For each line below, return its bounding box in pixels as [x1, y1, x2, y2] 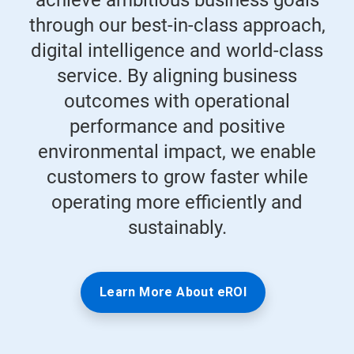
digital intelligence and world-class [31, 40, 323, 62]
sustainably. [127, 217, 227, 239]
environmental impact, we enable [38, 141, 316, 164]
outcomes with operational [64, 90, 290, 113]
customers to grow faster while [46, 166, 308, 189]
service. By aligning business [57, 65, 297, 88]
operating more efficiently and [51, 191, 303, 214]
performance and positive [69, 115, 285, 138]
